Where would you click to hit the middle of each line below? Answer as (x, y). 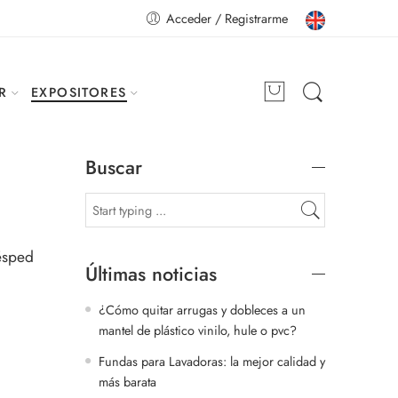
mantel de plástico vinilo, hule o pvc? (198, 330)
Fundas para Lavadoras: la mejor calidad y (212, 361)
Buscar (114, 167)
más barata (127, 381)
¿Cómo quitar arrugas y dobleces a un (202, 309)
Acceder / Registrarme (227, 18)
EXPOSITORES (79, 92)
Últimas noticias (151, 274)
